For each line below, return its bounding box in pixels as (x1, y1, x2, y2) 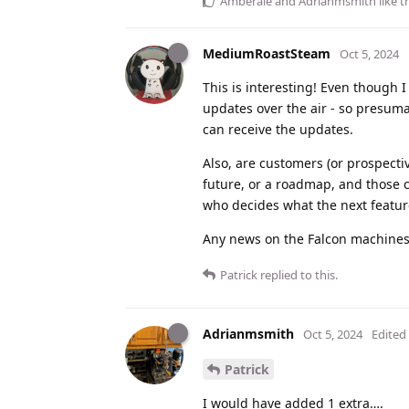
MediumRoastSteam (203, 45, 330, 63)
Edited (372, 326, 406, 343)
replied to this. (257, 267, 338, 284)
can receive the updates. (203, 121, 353, 139)
